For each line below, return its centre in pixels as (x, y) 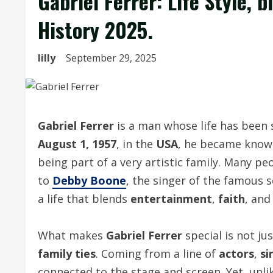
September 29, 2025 (112, 58)
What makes (72, 235)
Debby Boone (89, 180)
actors (236, 253)
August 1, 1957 (77, 144)
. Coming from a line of (157, 253)
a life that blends (84, 199)
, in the (136, 144)
